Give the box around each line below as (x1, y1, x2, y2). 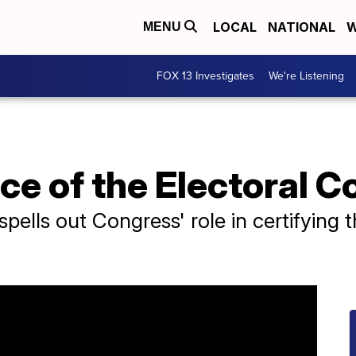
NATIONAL (268, 19, 335, 36)
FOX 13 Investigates (157, 68, 254, 84)
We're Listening (269, 68, 344, 84)
